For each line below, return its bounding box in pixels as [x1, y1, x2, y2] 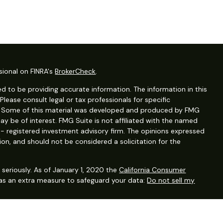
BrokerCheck [55, 66, 96, 76]
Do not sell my [147, 175, 195, 185]
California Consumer [119, 165, 186, 174]
